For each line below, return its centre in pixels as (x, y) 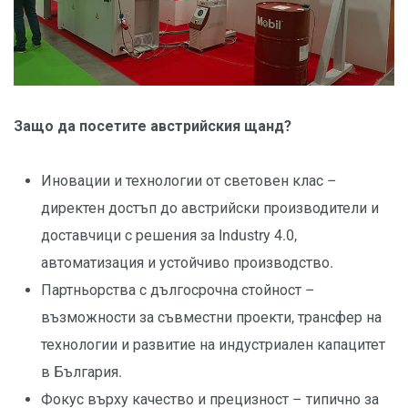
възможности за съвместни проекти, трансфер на (211, 317)
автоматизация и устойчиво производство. (187, 262)
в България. (82, 372)
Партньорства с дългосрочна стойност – (178, 290)
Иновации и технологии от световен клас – (189, 180)
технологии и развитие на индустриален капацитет (213, 344)
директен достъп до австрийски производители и (210, 208)
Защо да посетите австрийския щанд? (153, 126)
